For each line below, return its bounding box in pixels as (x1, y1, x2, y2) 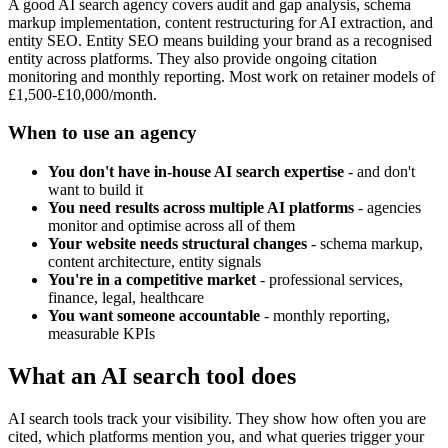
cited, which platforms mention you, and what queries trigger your (8, 427, 424, 445)
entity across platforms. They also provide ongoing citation (8, 49, 377, 67)
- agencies (354, 199, 421, 217)
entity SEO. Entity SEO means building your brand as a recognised (8, 31, 432, 49)
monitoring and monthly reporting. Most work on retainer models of (8, 67, 435, 85)
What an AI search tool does (8, 362, 296, 389)
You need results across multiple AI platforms (48, 199, 354, 217)
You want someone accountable (48, 307, 260, 325)
